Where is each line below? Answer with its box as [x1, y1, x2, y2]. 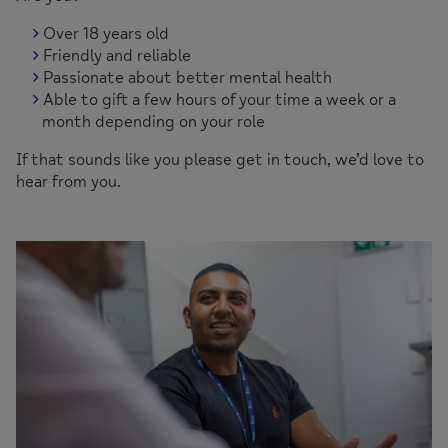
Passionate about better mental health [42, 68, 332, 88]
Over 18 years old [42, 24, 169, 44]
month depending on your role [41, 112, 269, 132]
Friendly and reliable [42, 46, 191, 66]
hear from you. [16, 172, 121, 192]
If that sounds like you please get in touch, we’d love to [16, 150, 424, 170]
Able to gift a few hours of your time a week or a [42, 90, 396, 110]
